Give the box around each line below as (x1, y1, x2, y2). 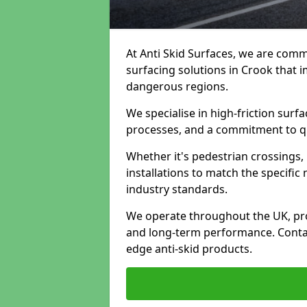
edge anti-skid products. (126, 241, 252, 256)
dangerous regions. (126, 79, 228, 94)
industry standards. (126, 182, 228, 197)
